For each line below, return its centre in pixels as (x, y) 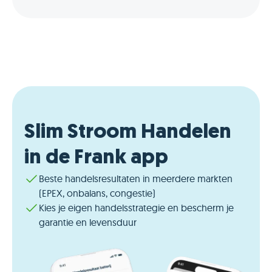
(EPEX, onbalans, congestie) (97, 193)
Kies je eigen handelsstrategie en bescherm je (136, 207)
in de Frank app (96, 158)
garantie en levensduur (88, 222)
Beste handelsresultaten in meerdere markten (136, 178)
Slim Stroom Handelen (128, 132)
